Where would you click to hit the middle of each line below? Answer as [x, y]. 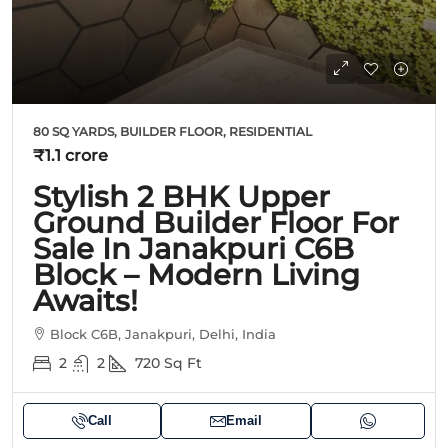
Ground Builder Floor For [216, 223]
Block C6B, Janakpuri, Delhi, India [163, 334]
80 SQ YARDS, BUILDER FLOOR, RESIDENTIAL [172, 132]
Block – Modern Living [196, 275]
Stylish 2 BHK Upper [181, 197]
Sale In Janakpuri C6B [193, 249]
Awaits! [85, 301]
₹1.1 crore [70, 156]
